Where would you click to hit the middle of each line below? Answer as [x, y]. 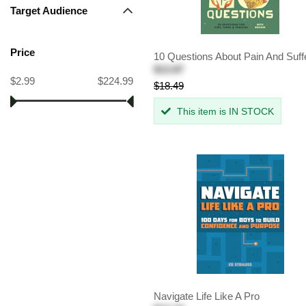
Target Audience [49, 11]
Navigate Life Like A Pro [207, 296]
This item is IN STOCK [224, 112]
